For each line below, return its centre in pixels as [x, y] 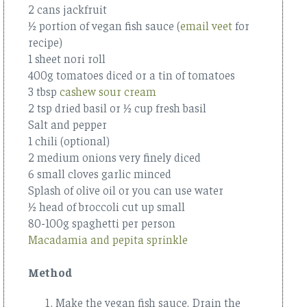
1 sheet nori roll [68, 58]
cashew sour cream [108, 91]
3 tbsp [44, 91]
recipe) [45, 41]
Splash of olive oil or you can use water [126, 189]
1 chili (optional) [69, 140]
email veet [206, 25]
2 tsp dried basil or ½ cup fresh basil [119, 107]
